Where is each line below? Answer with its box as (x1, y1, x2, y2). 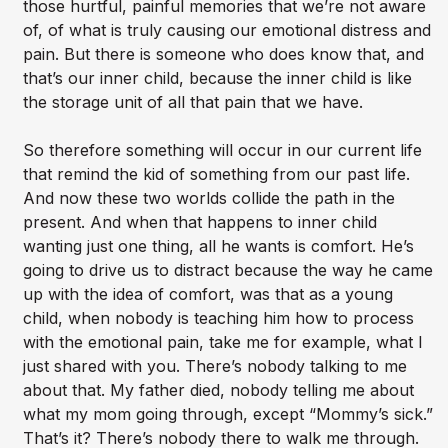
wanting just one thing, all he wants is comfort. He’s (22, 236, 414, 257)
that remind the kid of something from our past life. (22, 164, 410, 185)
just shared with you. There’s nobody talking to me (22, 356, 407, 377)
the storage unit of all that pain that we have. (22, 92, 363, 113)
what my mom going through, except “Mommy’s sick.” (22, 404, 433, 425)
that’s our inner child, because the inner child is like (22, 68, 412, 89)
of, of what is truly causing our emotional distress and (22, 20, 431, 41)
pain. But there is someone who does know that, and (22, 44, 424, 65)
